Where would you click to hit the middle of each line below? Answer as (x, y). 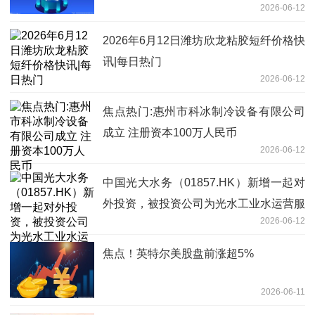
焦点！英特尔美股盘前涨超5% (178, 254)
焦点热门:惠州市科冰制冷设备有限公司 (204, 112)
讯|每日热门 (132, 62)
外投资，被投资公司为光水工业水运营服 (204, 204)
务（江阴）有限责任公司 (165, 225)
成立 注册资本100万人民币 (170, 133)
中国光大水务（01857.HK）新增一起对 (204, 183)
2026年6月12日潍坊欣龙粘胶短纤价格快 (204, 41)
